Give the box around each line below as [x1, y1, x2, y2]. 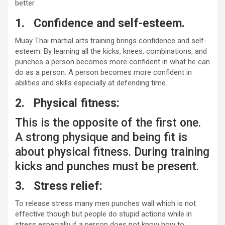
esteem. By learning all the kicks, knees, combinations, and [15, 46, 207, 56]
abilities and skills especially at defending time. [15, 78, 167, 87]
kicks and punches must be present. [15, 159, 199, 173]
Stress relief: [25, 179, 102, 193]
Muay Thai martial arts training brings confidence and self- [15, 36, 207, 45]
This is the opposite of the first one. [15, 116, 201, 130]
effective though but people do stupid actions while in [15, 209, 192, 218]
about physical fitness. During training [15, 145, 209, 159]
